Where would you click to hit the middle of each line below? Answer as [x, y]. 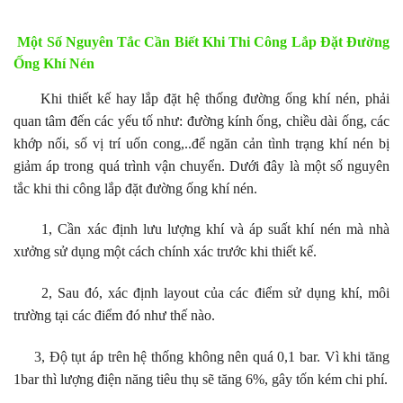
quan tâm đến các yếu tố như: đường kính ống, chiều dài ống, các [201, 121]
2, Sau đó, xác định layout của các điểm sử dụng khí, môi [201, 293]
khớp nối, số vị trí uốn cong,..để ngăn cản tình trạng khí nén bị [201, 143]
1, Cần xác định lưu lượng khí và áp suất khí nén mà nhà [201, 229]
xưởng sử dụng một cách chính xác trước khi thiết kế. [165, 252]
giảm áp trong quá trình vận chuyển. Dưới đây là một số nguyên [201, 166]
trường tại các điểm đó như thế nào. [114, 316]
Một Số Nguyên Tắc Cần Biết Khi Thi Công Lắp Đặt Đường [203, 41]
